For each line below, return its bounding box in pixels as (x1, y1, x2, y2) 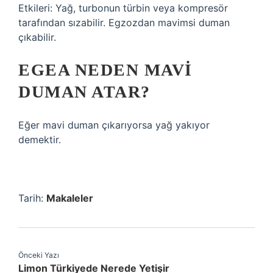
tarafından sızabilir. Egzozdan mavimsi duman (18, 16, 230, 29)
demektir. (18, 133, 61, 146)
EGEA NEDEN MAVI (18, 60, 193, 79)
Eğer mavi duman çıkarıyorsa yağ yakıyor (18, 119, 210, 131)
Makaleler (46, 192, 93, 204)
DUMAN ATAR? (18, 82, 151, 101)
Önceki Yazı (18, 250, 59, 260)
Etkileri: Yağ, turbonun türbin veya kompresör (18, 2, 228, 14)
